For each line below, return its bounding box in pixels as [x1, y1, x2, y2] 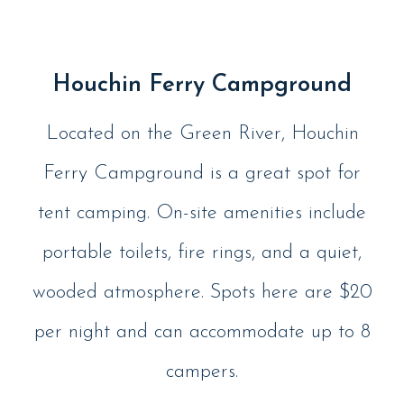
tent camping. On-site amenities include [38, 203, 366, 225]
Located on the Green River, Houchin [45, 124, 359, 145]
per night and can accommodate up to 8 [33, 322, 371, 344]
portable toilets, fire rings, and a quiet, [42, 243, 362, 264]
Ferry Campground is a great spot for [43, 163, 361, 185]
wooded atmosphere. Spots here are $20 [32, 282, 372, 304]
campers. [166, 362, 238, 383]
